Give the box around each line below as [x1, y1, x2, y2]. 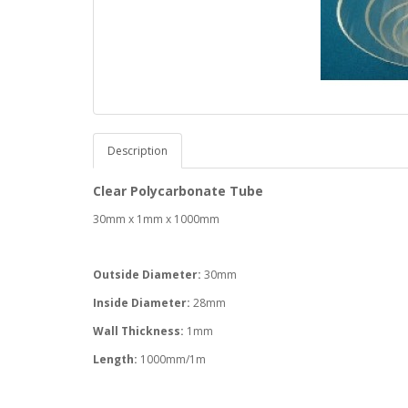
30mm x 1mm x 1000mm [93, 211, 219, 227]
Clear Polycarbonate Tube [93, 182, 263, 199]
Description [107, 143, 168, 158]
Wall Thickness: [93, 323, 184, 339]
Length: [93, 352, 138, 367]
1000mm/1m [138, 352, 206, 367]
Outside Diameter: [93, 267, 204, 282]
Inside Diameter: [93, 295, 193, 311]
